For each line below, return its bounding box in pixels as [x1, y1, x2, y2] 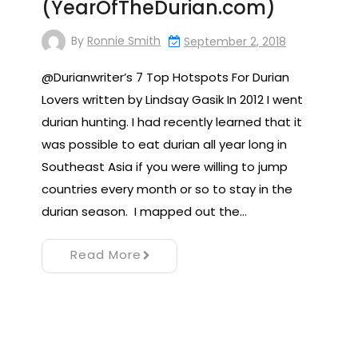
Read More [70, 246, 141, 263]
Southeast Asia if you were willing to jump [42, 158, 288, 175]
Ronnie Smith [87, 33, 161, 50]
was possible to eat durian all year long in [42, 136, 287, 153]
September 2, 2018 [184, 34, 286, 50]
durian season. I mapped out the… [42, 203, 247, 220]
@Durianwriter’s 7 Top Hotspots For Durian [42, 69, 289, 86]
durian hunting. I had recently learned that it [42, 113, 302, 130]
